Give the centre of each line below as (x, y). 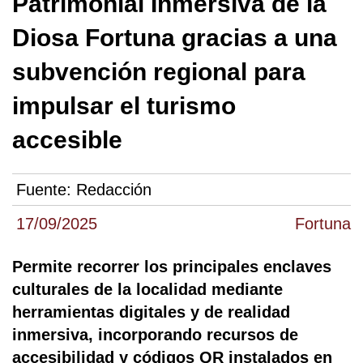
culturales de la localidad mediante (147, 290)
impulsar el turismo (124, 106)
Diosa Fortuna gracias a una (175, 38)
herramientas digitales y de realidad (151, 312)
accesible (67, 140)
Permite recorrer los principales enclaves (172, 267)
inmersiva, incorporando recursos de (155, 335)
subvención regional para (159, 72)
